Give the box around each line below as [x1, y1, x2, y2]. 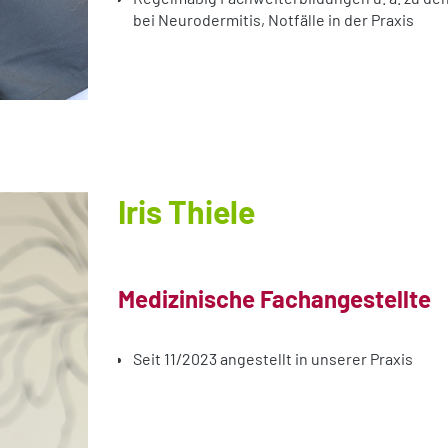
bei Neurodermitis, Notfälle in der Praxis [133, 9, 414, 29]
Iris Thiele [118, 191, 255, 230]
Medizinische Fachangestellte [118, 283, 431, 313]
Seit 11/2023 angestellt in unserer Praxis [133, 348, 413, 368]
